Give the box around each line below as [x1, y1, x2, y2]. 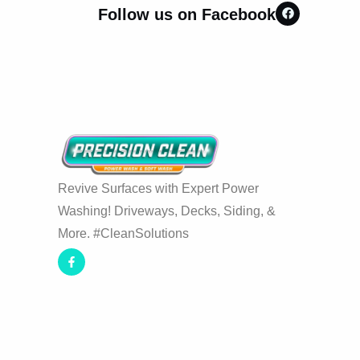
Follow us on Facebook [98, 5, 276, 23]
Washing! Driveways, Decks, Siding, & [58, 203, 276, 218]
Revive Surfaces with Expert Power [58, 181, 259, 195]
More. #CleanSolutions [58, 226, 189, 240]
